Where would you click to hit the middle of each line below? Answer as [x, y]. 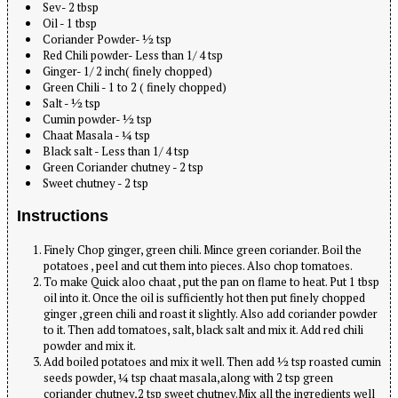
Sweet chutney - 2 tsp [96, 183]
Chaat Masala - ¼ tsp [96, 135]
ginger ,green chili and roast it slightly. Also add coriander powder [211, 314]
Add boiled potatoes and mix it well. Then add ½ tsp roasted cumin [212, 362]
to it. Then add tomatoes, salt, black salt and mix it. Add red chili [203, 330]
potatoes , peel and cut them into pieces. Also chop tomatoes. [198, 266]
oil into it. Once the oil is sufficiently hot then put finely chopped [204, 298]
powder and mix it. [90, 346]
